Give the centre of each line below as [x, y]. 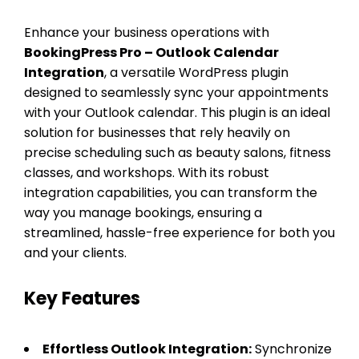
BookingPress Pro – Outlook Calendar [151, 52]
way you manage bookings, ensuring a [143, 212]
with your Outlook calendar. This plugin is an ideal [177, 112]
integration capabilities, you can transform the [171, 192]
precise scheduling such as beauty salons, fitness [177, 152]
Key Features [82, 298]
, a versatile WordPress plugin [196, 72]
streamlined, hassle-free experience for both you [179, 232]
